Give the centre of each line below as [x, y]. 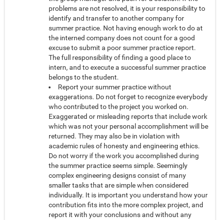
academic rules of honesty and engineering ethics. [124, 146]
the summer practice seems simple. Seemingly [118, 166]
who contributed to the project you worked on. [119, 107]
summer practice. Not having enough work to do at [126, 28]
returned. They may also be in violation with [114, 136]
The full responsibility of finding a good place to [120, 58]
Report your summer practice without [115, 87]
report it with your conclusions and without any [120, 215]
